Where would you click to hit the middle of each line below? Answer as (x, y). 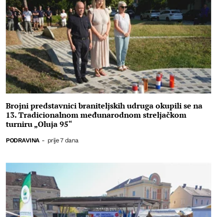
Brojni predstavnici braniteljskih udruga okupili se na (104, 105)
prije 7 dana (63, 140)
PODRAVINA (23, 140)
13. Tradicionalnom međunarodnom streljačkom (96, 115)
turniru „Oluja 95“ (39, 124)
